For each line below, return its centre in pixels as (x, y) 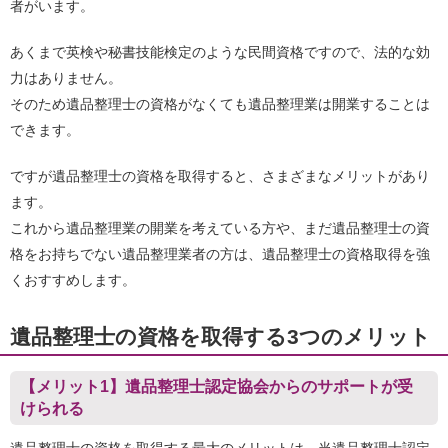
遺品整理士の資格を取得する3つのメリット (220, 337)
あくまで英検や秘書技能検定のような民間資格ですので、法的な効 (220, 52)
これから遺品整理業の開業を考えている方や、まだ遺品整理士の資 (220, 228)
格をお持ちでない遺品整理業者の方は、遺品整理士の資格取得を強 (220, 254)
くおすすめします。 (73, 280)
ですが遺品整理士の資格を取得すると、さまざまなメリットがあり (220, 176)
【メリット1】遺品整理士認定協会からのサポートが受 (216, 386)
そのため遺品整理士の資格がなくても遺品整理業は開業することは (220, 104)
